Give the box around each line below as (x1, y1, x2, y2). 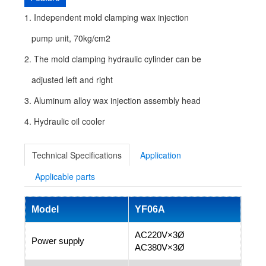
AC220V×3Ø (134, 230, 185, 240)
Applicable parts (34, 170, 95, 183)
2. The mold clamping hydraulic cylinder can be (24, 53, 201, 65)
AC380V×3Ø (134, 242, 185, 253)
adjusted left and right (24, 74, 113, 86)
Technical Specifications (31, 149, 122, 161)
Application (140, 149, 181, 161)
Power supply (31, 236, 84, 246)
